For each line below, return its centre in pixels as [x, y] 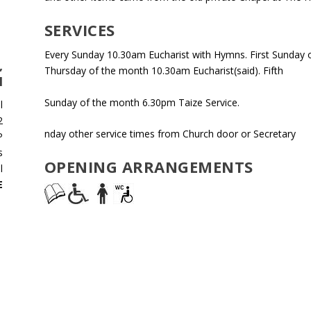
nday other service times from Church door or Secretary [170, 133]
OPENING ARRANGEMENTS [149, 167]
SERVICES [79, 30]
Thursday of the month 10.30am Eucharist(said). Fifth [163, 71]
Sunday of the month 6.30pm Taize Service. [142, 102]
